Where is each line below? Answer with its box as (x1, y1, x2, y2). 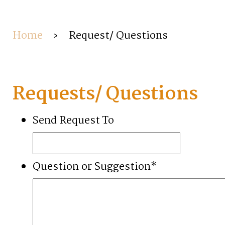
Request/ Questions (69, 27, 168, 44)
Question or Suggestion (33, 158, 151, 175)
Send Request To (33, 112, 114, 129)
